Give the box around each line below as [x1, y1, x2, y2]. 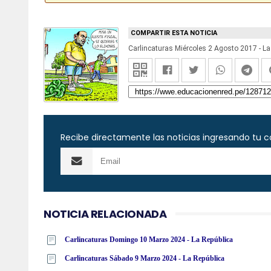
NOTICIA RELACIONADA [44, 206, 167, 222]
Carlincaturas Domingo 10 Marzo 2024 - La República [65, 235, 233, 244]
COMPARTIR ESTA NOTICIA [131, 29, 217, 38]
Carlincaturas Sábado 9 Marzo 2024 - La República [65, 254, 224, 263]
